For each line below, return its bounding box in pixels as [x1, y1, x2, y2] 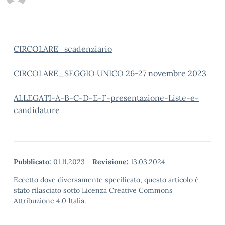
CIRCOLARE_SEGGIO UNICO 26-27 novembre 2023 [14, 68, 206, 78]
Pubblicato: [14, 157, 51, 166]
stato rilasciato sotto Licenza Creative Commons [14, 186, 173, 195]
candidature [14, 105, 60, 115]
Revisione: [92, 157, 129, 166]
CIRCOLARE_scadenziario [14, 44, 112, 54]
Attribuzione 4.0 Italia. [14, 196, 86, 205]
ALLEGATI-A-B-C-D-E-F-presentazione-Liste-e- [14, 93, 199, 103]
